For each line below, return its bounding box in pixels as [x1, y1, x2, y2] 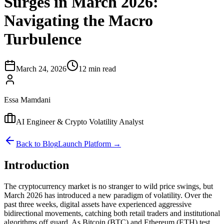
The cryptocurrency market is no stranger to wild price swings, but [4, 181, 213, 190]
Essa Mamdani [4, 95, 50, 104]
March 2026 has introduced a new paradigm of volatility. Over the [4, 190, 212, 199]
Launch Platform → [58, 139, 121, 148]
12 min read [78, 64, 116, 73]
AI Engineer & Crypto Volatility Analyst [16, 117, 143, 126]
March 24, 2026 [16, 64, 66, 73]
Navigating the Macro [4, 11, 153, 30]
